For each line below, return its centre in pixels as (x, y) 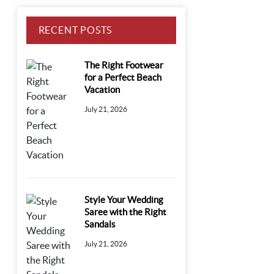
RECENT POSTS (75, 30)
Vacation (102, 90)
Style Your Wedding (124, 200)
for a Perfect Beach (123, 78)
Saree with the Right (126, 212)
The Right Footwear (124, 65)
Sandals (100, 224)
